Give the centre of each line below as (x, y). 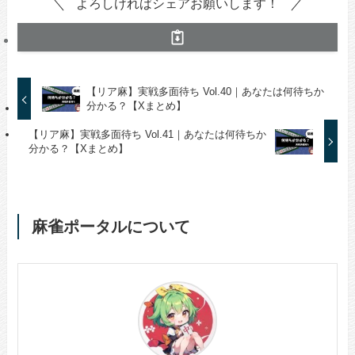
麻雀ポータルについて (111, 226)
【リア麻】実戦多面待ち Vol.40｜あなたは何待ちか (205, 92)
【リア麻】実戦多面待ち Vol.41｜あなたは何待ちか (147, 134)
